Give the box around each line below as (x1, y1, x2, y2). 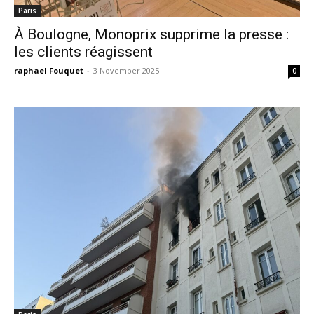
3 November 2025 (93, 65, 159, 76)
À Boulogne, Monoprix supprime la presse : (14, 26, 289, 43)
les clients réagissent (14, 43, 153, 60)
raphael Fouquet (14, 65, 83, 76)
